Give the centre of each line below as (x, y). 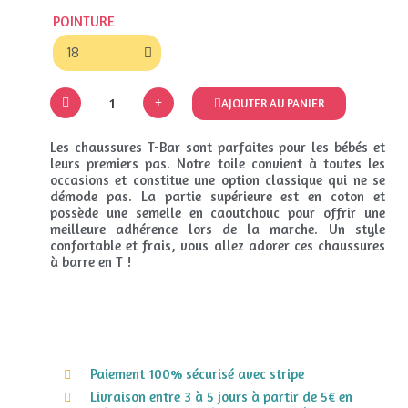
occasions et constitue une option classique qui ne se (218, 180)
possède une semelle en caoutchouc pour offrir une (218, 213)
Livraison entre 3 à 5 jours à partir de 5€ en (221, 397)
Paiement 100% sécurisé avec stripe (197, 374)
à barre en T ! (91, 262)
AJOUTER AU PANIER (273, 102)
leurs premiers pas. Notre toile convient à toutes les (218, 164)
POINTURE (84, 22)
